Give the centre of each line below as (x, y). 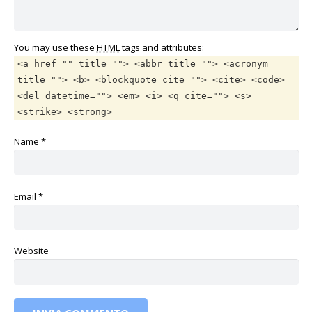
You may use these (55, 48)
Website (31, 251)
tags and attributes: (162, 48)
